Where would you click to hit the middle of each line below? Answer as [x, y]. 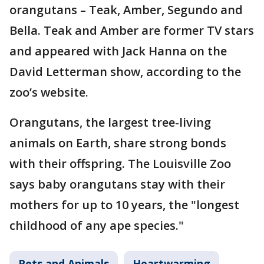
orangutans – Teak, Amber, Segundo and [126, 10]
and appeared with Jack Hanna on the [118, 51]
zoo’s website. [49, 92]
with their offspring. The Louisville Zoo [120, 164]
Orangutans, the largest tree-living [110, 122]
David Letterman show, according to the [125, 72]
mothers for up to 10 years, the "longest [124, 205]
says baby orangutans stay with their [117, 184]
